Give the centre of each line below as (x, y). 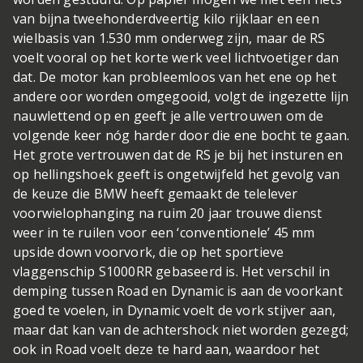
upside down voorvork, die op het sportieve (149, 252)
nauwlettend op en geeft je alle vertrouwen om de (169, 116)
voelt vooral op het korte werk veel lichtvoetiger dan (176, 58)
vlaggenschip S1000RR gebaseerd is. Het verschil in (172, 272)
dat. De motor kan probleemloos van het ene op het (175, 77)
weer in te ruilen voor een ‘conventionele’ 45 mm (164, 233)
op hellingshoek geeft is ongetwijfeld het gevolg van (177, 175)
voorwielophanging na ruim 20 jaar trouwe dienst (168, 214)
